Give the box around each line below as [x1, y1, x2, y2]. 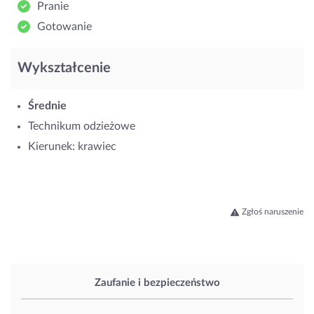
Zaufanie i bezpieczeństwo [94, 278, 220, 289]
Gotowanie [37, 20, 92, 32]
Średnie [28, 100, 67, 111]
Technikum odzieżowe [28, 120, 135, 132]
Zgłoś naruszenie [242, 207, 303, 216]
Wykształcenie [18, 60, 111, 75]
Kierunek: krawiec [28, 140, 116, 152]
